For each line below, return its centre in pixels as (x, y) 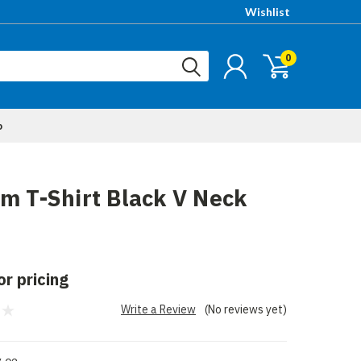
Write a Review (158, 309)
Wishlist (268, 12)
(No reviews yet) (245, 309)
